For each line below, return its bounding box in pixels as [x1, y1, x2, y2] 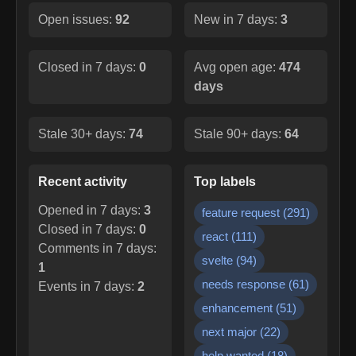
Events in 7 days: [38, 279, 137, 293]
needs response [202, 277, 285, 291]
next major [202, 324, 257, 339]
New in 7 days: [194, 12, 281, 26]
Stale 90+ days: [194, 126, 284, 141]
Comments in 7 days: [38, 241, 157, 255]
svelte [202, 253, 233, 267]
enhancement [202, 300, 273, 315]
